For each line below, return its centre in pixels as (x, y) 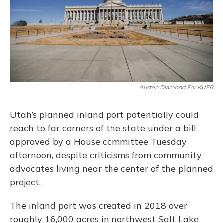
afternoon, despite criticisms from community (106, 155)
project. (25, 182)
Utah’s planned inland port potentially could (104, 115)
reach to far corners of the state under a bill (103, 128)
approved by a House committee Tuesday (98, 142)
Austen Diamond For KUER (176, 87)
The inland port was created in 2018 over (99, 205)
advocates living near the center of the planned (111, 168)
